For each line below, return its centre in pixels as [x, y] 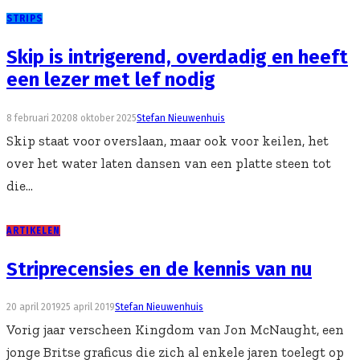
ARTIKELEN [33, 230]
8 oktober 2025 [104, 118]
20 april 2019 [34, 307]
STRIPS [25, 18]
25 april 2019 [88, 307]
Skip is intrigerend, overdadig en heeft [177, 57]
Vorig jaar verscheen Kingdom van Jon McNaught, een [175, 330]
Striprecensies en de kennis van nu [159, 269]
